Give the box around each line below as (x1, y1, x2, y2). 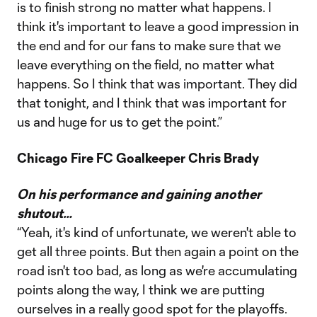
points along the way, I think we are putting (17, 282, 265, 297)
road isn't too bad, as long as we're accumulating (17, 263, 297, 278)
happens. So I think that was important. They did (17, 76, 297, 91)
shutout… (17, 205, 72, 221)
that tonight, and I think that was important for (17, 95, 287, 110)
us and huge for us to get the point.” (17, 114, 222, 129)
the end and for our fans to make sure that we (17, 38, 281, 53)
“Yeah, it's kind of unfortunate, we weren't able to (17, 224, 296, 240)
